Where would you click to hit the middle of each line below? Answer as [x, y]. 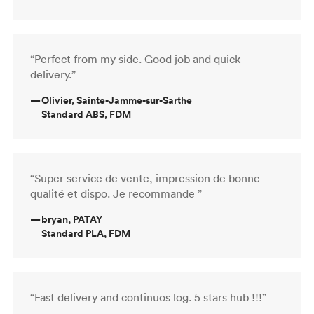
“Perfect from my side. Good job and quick [135, 59]
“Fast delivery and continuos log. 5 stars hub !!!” [148, 297]
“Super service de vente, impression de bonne [145, 178]
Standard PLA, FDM [86, 233]
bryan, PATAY [72, 219]
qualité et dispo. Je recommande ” [116, 193]
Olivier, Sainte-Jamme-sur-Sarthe [117, 100]
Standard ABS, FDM [86, 114]
